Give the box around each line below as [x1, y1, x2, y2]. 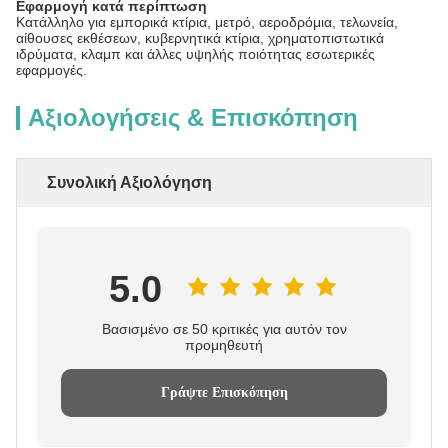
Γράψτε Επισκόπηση [160, 385, 288, 400]
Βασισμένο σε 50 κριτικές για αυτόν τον [101, 321, 347, 337]
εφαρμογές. [16, 62, 87, 78]
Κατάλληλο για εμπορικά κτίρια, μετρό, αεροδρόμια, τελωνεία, [16, 14, 398, 30]
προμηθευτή [185, 337, 263, 353]
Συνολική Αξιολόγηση [47, 174, 212, 191]
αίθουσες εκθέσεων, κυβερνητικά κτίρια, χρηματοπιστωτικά [16, 30, 384, 46]
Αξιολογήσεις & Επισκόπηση [28, 104, 358, 131]
